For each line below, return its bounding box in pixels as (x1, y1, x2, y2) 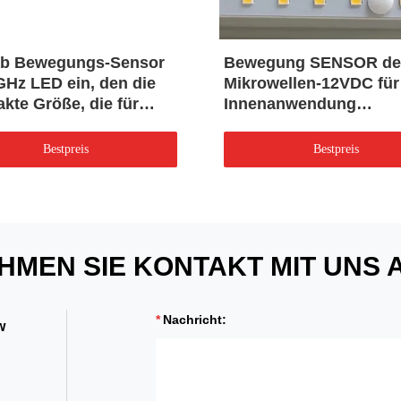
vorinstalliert (224, 115, 320, 134)
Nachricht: (163, 312, 226, 328)
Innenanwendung (224, 95, 356, 114)
